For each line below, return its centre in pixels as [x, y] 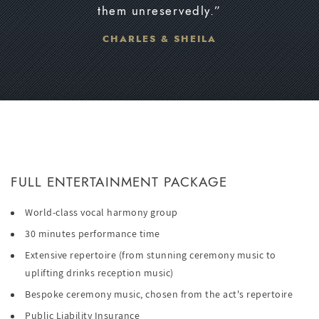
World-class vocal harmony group [101, 213]
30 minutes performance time [93, 234]
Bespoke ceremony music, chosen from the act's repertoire [159, 294]
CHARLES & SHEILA [159, 39]
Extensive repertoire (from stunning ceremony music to [151, 255]
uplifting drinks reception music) [99, 273]
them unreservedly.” [159, 11]
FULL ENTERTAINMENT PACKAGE [119, 182]
